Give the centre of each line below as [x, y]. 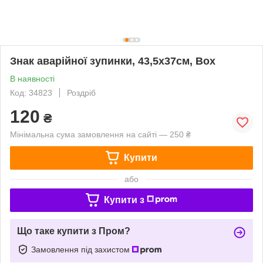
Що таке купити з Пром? [74, 231]
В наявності [32, 78]
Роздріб [81, 92]
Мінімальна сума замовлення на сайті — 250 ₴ [100, 134]
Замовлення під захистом [82, 249]
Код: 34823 [31, 92]
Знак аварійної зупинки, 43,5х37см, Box [113, 61]
